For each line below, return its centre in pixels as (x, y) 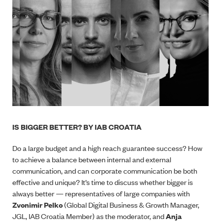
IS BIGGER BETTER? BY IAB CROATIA (77, 126)
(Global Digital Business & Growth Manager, (131, 204)
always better (34, 193)
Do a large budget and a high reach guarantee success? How (107, 147)
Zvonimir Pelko (37, 204)
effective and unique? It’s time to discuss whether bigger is (103, 182)
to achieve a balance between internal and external (92, 159)
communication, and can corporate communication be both (105, 170)
